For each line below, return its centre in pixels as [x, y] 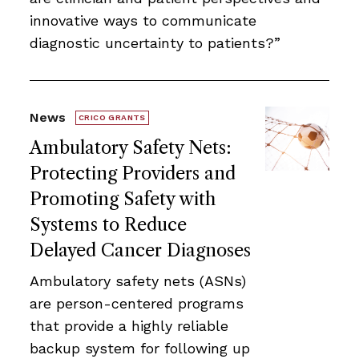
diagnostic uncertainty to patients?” [155, 42]
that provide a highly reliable [129, 325]
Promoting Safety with [123, 199]
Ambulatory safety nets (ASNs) [138, 280]
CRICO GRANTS [112, 117]
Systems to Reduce [108, 224]
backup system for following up [140, 348]
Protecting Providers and [133, 173]
